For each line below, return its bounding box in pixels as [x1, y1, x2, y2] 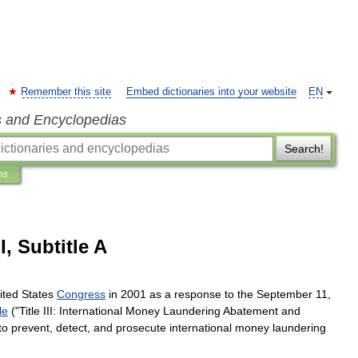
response [174, 288, 221, 300]
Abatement [223, 304, 278, 317]
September [257, 288, 312, 300]
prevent [11, 321, 50, 334]
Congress [57, 288, 105, 300]
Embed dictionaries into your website [126, 86, 296, 97]
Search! [284, 142, 324, 155]
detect [56, 321, 87, 334]
